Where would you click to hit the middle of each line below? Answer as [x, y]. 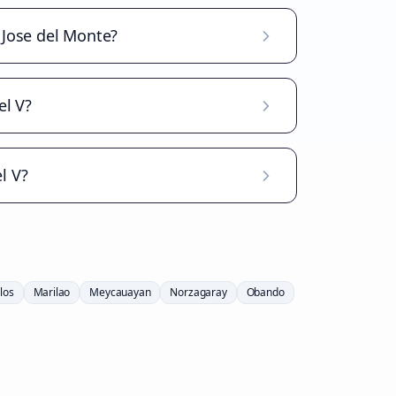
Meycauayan [120, 292]
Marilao [52, 292]
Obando [265, 292]
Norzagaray [198, 292]
